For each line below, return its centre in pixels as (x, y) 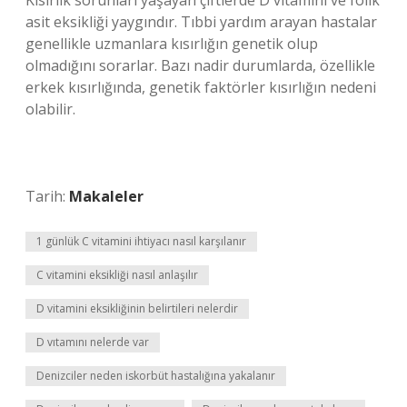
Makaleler (106, 196)
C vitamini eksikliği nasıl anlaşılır (117, 275)
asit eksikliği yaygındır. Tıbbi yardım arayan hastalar (201, 22)
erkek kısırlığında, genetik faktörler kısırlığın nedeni (201, 87)
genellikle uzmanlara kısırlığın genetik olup (172, 44)
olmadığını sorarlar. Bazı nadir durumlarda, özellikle (200, 65)
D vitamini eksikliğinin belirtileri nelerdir (137, 308)
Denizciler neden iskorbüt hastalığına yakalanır (156, 376)
